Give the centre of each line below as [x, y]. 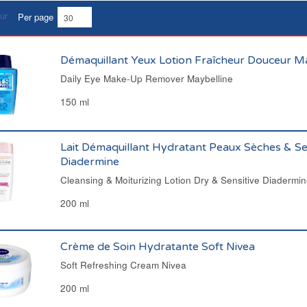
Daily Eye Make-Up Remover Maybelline [146, 78]
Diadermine [89, 162]
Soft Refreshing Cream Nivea [123, 265]
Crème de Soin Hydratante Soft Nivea [157, 247]
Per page [36, 17]
